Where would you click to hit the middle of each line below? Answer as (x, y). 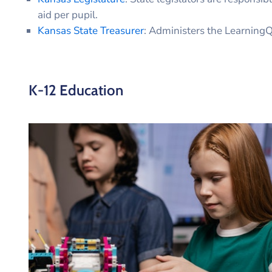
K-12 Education (76, 90)
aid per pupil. (68, 15)
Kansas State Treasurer (91, 30)
